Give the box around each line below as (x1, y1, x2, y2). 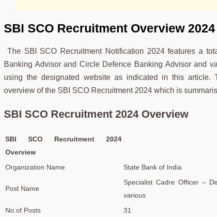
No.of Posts (5, 206, 41, 214)
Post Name (5, 184, 39, 192)
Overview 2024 (131, 21, 215, 35)
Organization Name (5, 163, 65, 171)
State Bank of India (124, 163, 182, 171)
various (124, 191, 146, 199)
